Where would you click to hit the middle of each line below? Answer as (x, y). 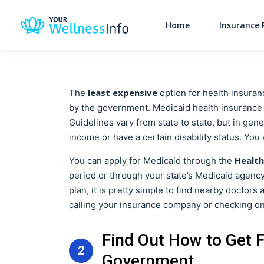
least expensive (123, 93)
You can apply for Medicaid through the (152, 161)
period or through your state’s (131, 175)
